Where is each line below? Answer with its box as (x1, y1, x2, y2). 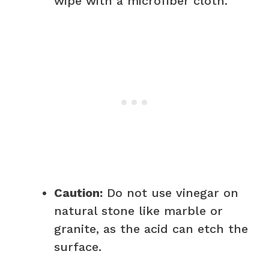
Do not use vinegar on (103, 185, 238, 200)
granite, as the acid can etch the (54, 221, 248, 236)
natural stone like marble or (54, 203, 223, 218)
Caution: (54, 185, 103, 200)
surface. (54, 239, 101, 254)
